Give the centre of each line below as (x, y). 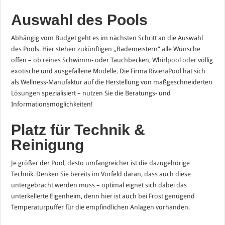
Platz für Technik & (78, 130)
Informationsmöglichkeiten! (52, 104)
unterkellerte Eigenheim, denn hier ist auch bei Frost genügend (103, 196)
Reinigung (48, 145)
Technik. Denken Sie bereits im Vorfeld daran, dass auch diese (101, 174)
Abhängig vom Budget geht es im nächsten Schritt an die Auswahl (107, 38)
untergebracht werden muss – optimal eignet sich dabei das (99, 185)
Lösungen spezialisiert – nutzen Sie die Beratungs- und (91, 93)
